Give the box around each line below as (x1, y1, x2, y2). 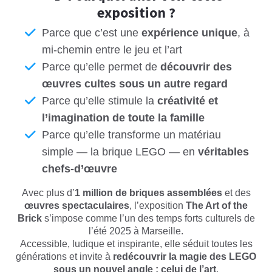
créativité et (157, 95, 218, 107)
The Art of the (186, 200, 248, 211)
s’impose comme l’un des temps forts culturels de (41, 213, 255, 224)
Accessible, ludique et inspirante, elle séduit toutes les (19, 239, 253, 250)
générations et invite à (16, 251, 113, 262)
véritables (198, 146, 249, 158)
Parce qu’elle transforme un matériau (42, 129, 221, 141)
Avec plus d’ (21, 188, 75, 199)
